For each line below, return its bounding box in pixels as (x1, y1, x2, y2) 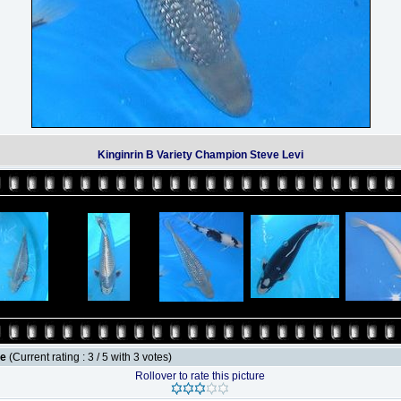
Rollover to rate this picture (135, 370, 265, 382)
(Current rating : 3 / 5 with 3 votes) (9, 351, 172, 363)
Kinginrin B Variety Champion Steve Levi (98, 149, 303, 161)
